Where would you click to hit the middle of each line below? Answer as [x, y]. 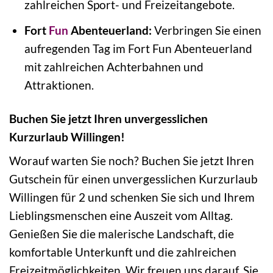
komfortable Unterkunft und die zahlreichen [123, 252]
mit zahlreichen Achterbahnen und [114, 66]
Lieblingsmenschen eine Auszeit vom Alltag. [121, 216]
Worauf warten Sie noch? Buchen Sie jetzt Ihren [132, 161]
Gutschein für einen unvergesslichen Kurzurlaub [133, 179]
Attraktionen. [59, 85]
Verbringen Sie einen [206, 30]
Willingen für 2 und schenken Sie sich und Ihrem [132, 197]
